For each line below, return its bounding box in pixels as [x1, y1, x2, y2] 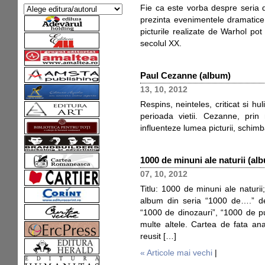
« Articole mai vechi [140, 248, 212, 257]
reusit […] [140, 232, 176, 241]
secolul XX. [140, 39, 182, 48]
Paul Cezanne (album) [140, 70, 231, 80]
